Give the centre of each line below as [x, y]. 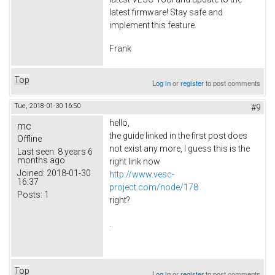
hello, [119, 123]
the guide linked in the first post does [178, 136]
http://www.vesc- [142, 175]
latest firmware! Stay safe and [166, 13]
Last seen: [37, 152]
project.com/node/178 [154, 188]
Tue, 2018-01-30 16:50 [47, 106]
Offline [29, 139]
